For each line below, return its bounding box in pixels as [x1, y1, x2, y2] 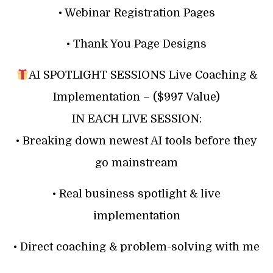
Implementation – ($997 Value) [53, 90, 220, 103]
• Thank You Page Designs [66, 37, 207, 50]
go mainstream [95, 156, 178, 169]
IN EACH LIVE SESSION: [71, 112, 202, 125]
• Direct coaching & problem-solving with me [13, 240, 260, 253]
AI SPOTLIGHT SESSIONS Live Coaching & [28, 68, 257, 81]
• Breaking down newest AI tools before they [16, 134, 257, 147]
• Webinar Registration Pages [58, 6, 215, 19]
